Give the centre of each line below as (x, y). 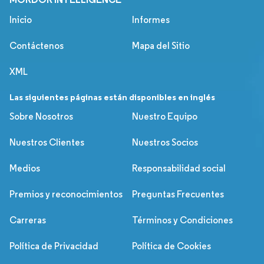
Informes (151, 20)
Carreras (28, 220)
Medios (25, 169)
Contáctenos (37, 46)
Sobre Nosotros (41, 117)
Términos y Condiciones (182, 220)
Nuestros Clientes (47, 143)
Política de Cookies (171, 246)
